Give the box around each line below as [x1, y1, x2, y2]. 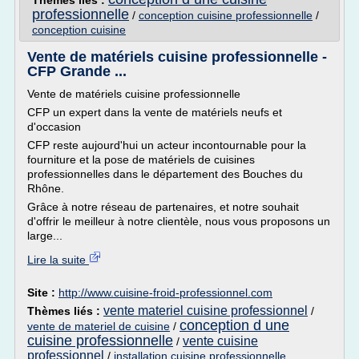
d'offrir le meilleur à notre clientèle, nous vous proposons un [27, 215, 330, 228]
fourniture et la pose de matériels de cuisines [27, 153, 255, 166]
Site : [27, 286, 58, 299]
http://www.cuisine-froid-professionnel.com [58, 286, 272, 299]
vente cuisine [183, 334, 258, 348]
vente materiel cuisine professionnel [103, 304, 308, 317]
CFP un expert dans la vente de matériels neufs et [27, 106, 282, 119]
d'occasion [27, 120, 81, 133]
